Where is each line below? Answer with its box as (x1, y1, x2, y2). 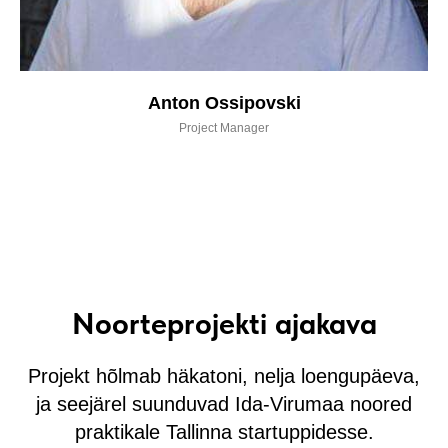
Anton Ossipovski (147, 93, 301, 114)
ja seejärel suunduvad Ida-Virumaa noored (36, 393, 412, 416)
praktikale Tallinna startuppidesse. (74, 421, 374, 444)
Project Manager (179, 121, 269, 136)
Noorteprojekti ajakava (71, 305, 377, 342)
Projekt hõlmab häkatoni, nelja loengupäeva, (28, 365, 420, 388)
